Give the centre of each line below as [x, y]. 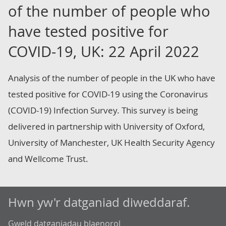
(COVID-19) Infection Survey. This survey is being [103, 110]
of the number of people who [109, 11]
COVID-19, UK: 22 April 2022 [104, 51]
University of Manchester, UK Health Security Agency [111, 143]
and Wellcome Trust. [48, 159]
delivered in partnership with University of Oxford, [106, 126]
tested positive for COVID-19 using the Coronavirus [108, 94]
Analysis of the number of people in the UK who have [112, 78]
